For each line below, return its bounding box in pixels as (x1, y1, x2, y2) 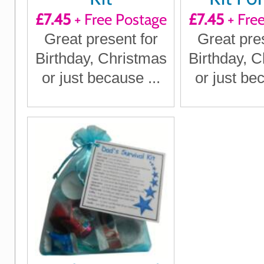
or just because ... (41, 69, 160, 87)
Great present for (44, 30, 158, 48)
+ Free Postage (70, 10, 167, 29)
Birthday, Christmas (35, 49, 167, 68)
